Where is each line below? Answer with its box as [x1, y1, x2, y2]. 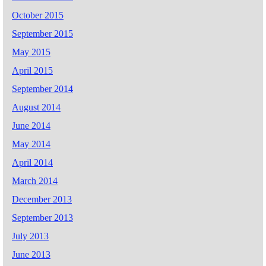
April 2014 [12, 157, 53, 167]
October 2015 [12, 9, 64, 20]
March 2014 [12, 175, 58, 186]
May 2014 [12, 138, 50, 149]
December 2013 [12, 194, 72, 204]
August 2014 [12, 102, 61, 112]
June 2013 [12, 249, 50, 259]
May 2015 [12, 46, 50, 57]
